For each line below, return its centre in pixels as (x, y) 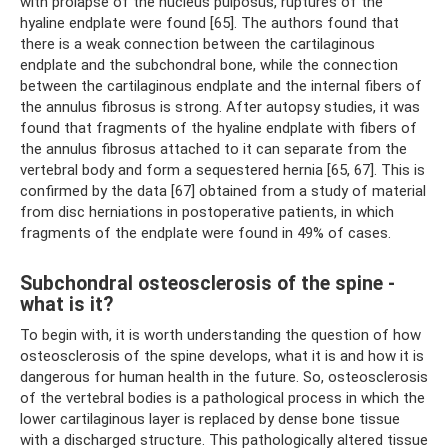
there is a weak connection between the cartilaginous (197, 43)
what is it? (66, 304)
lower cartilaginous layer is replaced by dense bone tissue (210, 418)
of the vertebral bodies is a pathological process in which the (222, 397)
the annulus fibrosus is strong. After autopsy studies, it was (220, 106)
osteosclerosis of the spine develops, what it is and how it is (222, 355)
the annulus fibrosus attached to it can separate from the (213, 148)
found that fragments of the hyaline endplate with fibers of (218, 127)
